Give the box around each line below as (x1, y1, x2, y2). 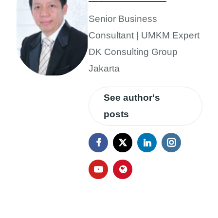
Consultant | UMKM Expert (89, 30, 200, 40)
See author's (104, 92, 160, 103)
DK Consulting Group (89, 47, 178, 57)
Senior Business (89, 14, 157, 24)
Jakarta (89, 63, 120, 73)
